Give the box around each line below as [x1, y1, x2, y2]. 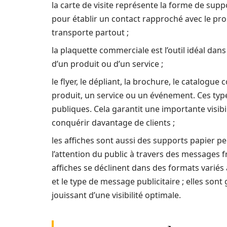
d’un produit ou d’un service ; [52, 58, 163, 69]
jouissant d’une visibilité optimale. [52, 189, 181, 201]
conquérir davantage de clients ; [52, 117, 175, 128]
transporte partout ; [52, 26, 129, 38]
